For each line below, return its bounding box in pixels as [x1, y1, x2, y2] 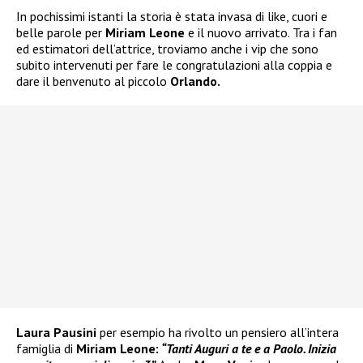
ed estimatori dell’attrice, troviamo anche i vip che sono [16, 40, 318, 57]
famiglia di [16, 340, 76, 357]
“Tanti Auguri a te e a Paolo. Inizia [159, 340, 336, 357]
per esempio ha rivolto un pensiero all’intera [96, 323, 339, 340]
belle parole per [16, 23, 105, 41]
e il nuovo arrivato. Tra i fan [188, 23, 337, 41]
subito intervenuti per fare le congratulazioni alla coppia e [16, 56, 332, 73]
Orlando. [170, 72, 220, 89]
